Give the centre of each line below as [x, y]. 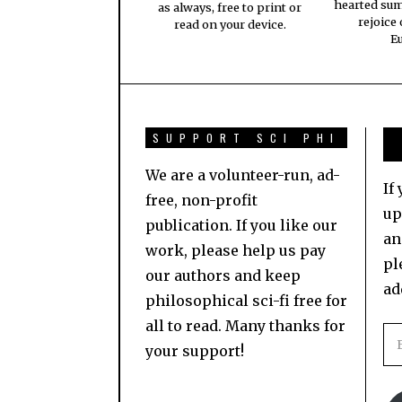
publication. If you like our [241, 226]
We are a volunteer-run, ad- [243, 175]
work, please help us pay [236, 251]
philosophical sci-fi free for [246, 301]
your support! [195, 351]
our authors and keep [223, 276]
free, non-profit [201, 201]
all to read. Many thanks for [245, 326]
